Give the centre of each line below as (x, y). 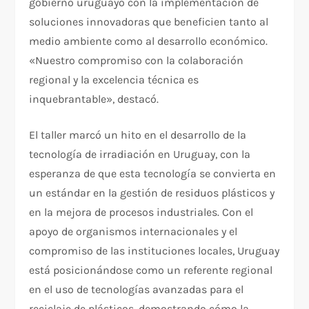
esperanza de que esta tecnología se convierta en (153, 173)
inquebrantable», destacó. (94, 99)
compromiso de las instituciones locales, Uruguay (154, 250)
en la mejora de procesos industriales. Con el (141, 212)
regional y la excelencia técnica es (114, 79)
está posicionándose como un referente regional (151, 270)
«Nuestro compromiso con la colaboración (137, 60)
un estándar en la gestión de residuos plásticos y (152, 192)
